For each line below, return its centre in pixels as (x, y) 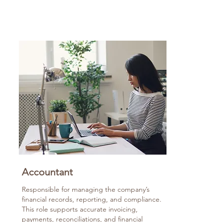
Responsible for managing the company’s (86, 189)
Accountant (47, 172)
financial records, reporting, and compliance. (92, 199)
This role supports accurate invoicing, (80, 209)
